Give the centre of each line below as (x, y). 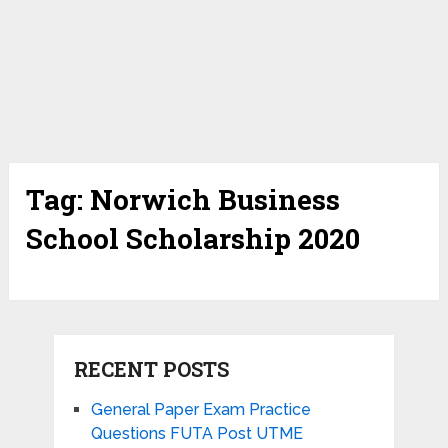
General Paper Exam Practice (200, 410)
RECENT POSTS (151, 369)
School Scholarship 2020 (193, 239)
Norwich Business (215, 200)
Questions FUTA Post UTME (196, 434)
